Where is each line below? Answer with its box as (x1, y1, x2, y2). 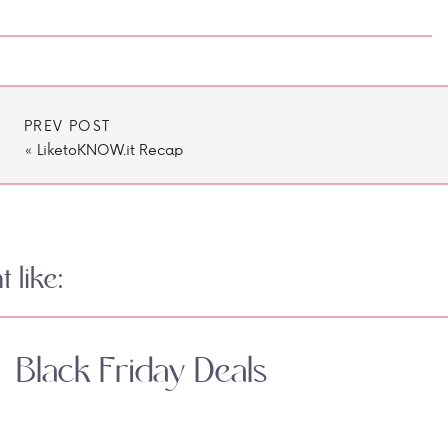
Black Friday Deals (16, 352, 267, 392)
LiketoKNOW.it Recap (37, 139, 183, 160)
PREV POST (24, 115, 111, 136)
